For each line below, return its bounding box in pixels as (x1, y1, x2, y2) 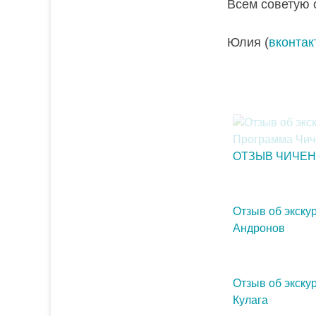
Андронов (232, 222, 285, 234)
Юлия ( (227, 35, 269, 49)
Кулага (232, 294, 268, 306)
